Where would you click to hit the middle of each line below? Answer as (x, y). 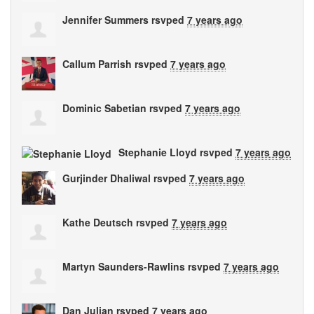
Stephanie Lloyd (158, 152)
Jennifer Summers (105, 20)
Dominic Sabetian (104, 108)
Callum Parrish (97, 64)
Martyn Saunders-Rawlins (124, 266)
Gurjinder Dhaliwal (107, 178)
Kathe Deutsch (98, 222)
